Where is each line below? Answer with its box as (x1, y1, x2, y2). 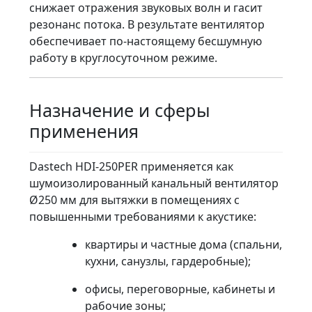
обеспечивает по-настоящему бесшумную (29, 33, 262, 49)
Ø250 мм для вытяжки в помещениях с (29, 192, 240, 208)
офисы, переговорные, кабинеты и (85, 281, 275, 297)
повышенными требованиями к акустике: (29, 208, 256, 224)
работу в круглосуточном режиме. (29, 49, 217, 65)
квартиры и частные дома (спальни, (85, 236, 282, 252)
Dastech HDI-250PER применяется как (29, 158, 233, 174)
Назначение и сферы (29, 97, 210, 122)
